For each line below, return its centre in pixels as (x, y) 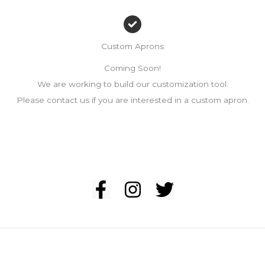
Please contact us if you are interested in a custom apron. (132, 100)
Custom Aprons (132, 46)
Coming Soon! (132, 68)
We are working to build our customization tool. (132, 84)
